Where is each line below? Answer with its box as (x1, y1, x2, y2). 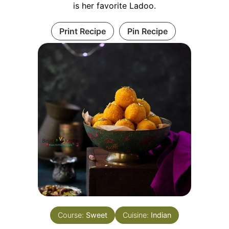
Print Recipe (59, 26, 106, 37)
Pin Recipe (127, 26, 168, 37)
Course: (58, 211, 86, 220)
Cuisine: (123, 211, 151, 220)
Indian (151, 211, 171, 220)
